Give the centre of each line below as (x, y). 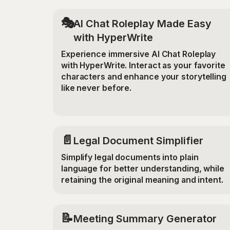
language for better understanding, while (142, 169)
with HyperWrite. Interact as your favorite (143, 65)
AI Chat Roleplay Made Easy (142, 23)
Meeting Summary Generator (145, 219)
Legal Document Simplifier (138, 141)
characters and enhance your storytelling (143, 76)
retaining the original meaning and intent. (142, 180)
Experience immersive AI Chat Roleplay (138, 54)
